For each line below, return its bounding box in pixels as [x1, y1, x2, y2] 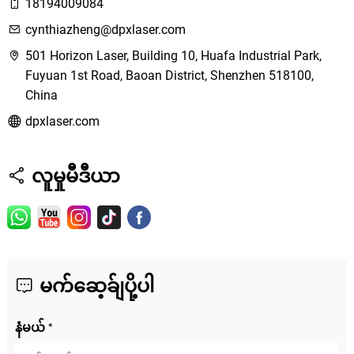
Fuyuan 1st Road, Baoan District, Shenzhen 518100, [24, 68, 314, 83]
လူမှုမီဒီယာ [25, 164, 120, 187]
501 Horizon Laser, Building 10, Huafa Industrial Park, [24, 48, 322, 63]
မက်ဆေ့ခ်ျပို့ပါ [33, 273, 154, 297]
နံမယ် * [14, 319, 53, 335]
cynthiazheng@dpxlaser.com [24, 22, 186, 37]
